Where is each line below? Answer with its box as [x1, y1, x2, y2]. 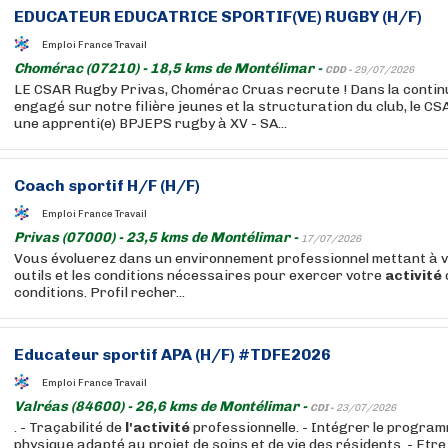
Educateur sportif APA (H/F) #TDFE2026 [14, 345, 331, 364]
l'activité [125, 419, 190, 436]
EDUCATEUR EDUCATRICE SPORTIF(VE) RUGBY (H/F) [14, 7, 422, 26]
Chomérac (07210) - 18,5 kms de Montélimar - [14, 60, 325, 77]
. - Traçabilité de [14, 419, 125, 436]
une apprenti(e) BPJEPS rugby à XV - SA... [14, 115, 287, 132]
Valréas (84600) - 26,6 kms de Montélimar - [14, 398, 310, 415]
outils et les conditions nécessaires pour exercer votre [14, 267, 385, 284]
